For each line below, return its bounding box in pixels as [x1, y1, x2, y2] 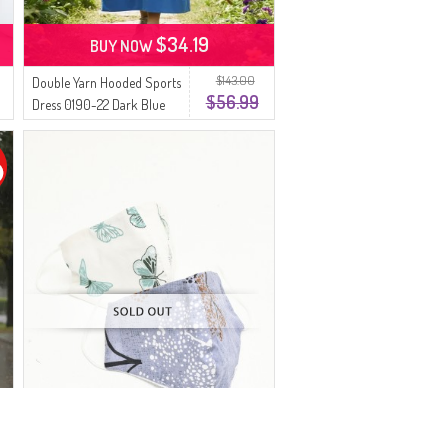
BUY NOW [89, 36, 156, 56]
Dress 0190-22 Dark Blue [32, 96, 166, 113]
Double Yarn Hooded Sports [32, 74, 182, 91]
